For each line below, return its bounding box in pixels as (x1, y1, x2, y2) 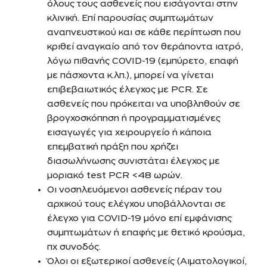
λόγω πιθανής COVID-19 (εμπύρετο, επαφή (47, 57, 239, 66)
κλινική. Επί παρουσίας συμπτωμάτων (47, 14, 214, 23)
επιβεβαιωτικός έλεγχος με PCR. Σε (47, 85, 209, 95)
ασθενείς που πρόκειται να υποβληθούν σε (47, 100, 241, 109)
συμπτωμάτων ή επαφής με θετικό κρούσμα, (47, 228, 246, 238)
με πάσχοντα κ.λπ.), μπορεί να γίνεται (47, 71, 214, 80)
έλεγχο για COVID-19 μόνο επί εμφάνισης (47, 214, 232, 223)
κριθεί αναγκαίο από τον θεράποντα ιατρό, (47, 42, 244, 52)
